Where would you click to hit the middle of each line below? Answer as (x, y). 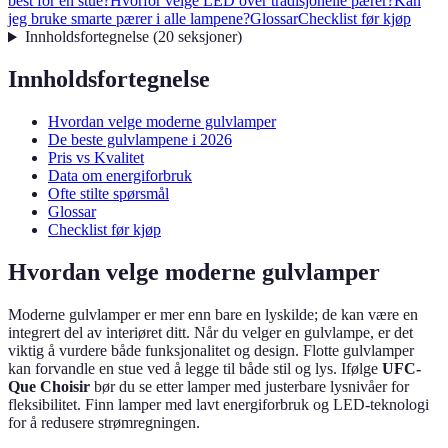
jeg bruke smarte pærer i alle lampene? (129, 19)
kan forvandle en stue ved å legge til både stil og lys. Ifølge (195, 369)
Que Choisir (49, 387)
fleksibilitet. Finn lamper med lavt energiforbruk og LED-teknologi (218, 405)
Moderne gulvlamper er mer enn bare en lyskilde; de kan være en (213, 315)
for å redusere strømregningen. (104, 423)
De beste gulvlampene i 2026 (140, 140)
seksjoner (207, 37)
